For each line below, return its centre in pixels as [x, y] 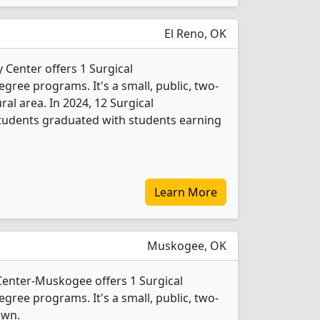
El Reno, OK [194, 34]
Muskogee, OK [185, 246]
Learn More [186, 192]
